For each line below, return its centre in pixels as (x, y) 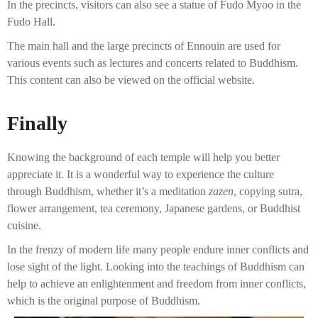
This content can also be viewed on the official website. (131, 80)
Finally (37, 124)
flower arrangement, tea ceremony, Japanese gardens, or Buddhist (154, 209)
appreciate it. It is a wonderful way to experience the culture (141, 175)
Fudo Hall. (31, 22)
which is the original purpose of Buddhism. (104, 301)
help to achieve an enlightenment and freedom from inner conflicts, (124, 284)
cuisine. (24, 226)
